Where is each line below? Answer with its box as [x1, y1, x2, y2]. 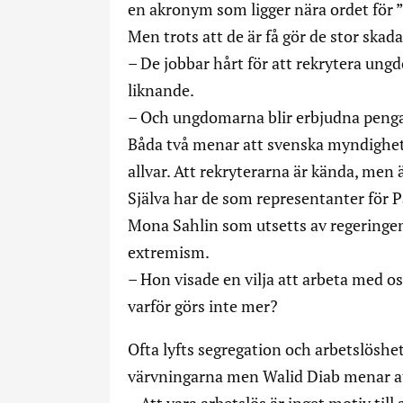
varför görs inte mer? [128, 295, 278, 317]
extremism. [128, 241, 210, 263]
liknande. [128, 79, 194, 101]
